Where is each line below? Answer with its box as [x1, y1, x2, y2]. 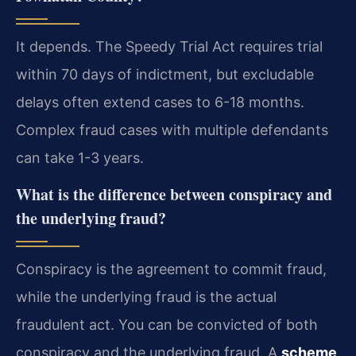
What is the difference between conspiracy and [16, 183, 332, 207]
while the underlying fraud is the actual [16, 288, 277, 306]
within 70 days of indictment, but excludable [16, 66, 314, 83]
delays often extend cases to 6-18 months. [16, 94, 304, 111]
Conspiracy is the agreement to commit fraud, [16, 261, 327, 278]
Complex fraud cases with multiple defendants [16, 122, 328, 139]
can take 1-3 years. [16, 149, 144, 167]
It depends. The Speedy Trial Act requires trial [16, 38, 323, 56]
